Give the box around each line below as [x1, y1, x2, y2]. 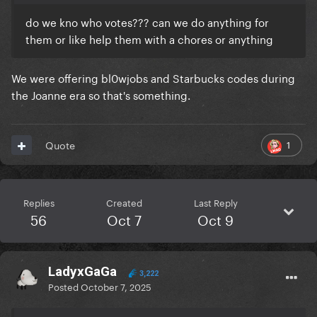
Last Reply [193, 195, 238, 209]
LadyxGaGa [48, 263, 117, 280]
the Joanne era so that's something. [11, 86, 190, 103]
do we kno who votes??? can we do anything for [25, 13, 269, 30]
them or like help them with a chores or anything [25, 30, 276, 47]
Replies [23, 195, 54, 209]
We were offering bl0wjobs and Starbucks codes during [11, 69, 295, 86]
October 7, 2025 [81, 279, 151, 294]
